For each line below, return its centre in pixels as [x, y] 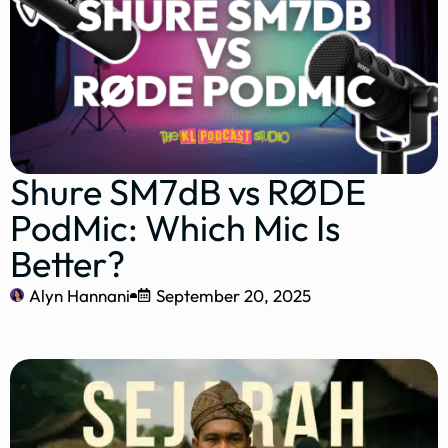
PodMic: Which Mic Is [175, 227]
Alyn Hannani [79, 295]
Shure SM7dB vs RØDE [188, 191]
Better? [67, 263]
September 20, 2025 [233, 295]
